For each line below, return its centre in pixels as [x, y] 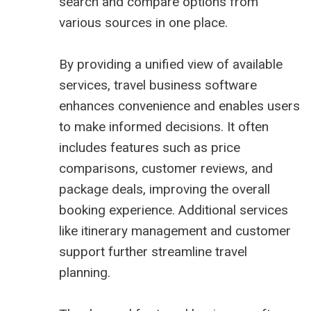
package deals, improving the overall [165, 190]
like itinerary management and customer [175, 231]
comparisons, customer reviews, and [166, 169]
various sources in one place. [143, 23]
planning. [85, 273]
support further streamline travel [153, 252]
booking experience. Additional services [174, 210]
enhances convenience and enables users [179, 106]
